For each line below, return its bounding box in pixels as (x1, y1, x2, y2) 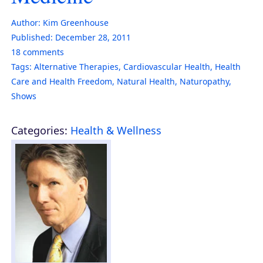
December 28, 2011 (55, 31, 131, 43)
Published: (11, 31, 53, 43)
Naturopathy (180, 75, 229, 87)
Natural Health (117, 75, 175, 87)
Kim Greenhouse (43, 16, 109, 28)
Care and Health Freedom (11, 75, 112, 87)
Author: (11, 16, 41, 28)
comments (21, 46, 64, 58)
